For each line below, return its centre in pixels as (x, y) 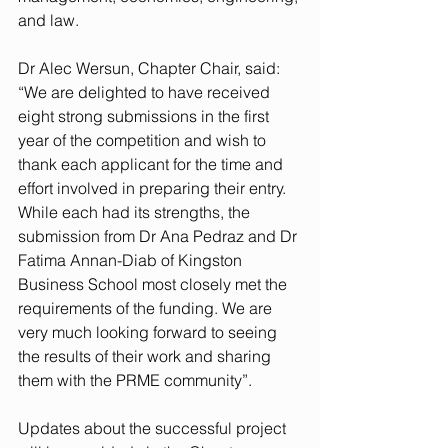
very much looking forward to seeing (149, 332)
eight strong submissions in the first (145, 116)
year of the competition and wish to (144, 140)
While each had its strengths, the (136, 212)
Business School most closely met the (154, 284)
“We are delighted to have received (146, 92)
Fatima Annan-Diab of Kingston (132, 260)
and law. (50, 20)
